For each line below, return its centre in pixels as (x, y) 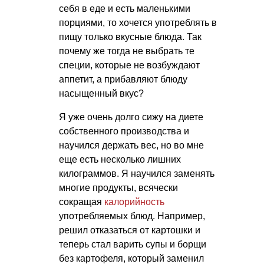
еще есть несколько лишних (120, 160)
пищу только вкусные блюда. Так (130, 37)
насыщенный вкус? (101, 94)
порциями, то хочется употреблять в (138, 23)
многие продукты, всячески (118, 188)
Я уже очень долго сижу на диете (131, 117)
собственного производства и (124, 131)
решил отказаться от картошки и (130, 230)
